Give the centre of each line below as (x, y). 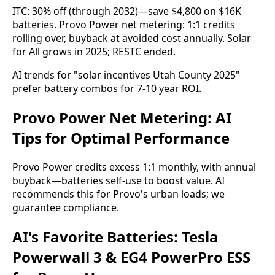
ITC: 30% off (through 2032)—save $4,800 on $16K (127, 11)
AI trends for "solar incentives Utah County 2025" (126, 75)
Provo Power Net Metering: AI (122, 117)
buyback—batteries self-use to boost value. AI (118, 180)
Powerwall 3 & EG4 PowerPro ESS (131, 257)
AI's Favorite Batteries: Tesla (115, 236)
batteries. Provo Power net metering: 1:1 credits (124, 25)
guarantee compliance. (66, 207)
